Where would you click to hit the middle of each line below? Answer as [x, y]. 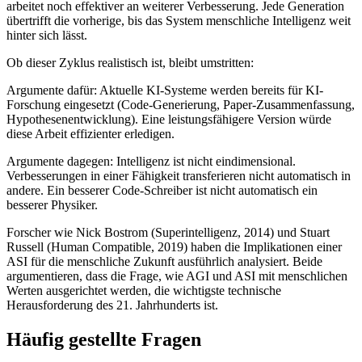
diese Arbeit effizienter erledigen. [90, 134]
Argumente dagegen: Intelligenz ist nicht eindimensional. [151, 162]
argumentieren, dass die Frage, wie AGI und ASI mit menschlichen [177, 276]
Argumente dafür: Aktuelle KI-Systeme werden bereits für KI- [165, 90]
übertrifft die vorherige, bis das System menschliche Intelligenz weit [179, 21]
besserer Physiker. [52, 205]
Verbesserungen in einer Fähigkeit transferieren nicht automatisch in [179, 176]
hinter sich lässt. [47, 36]
